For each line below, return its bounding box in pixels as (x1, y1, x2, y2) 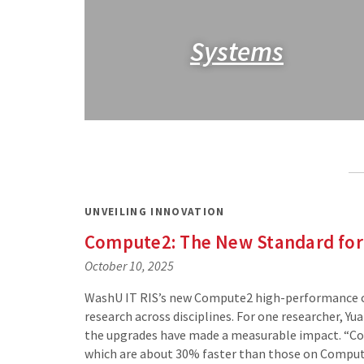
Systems (189, 33, 284, 68)
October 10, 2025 (84, 258, 174, 275)
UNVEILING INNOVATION (84, 204, 225, 219)
